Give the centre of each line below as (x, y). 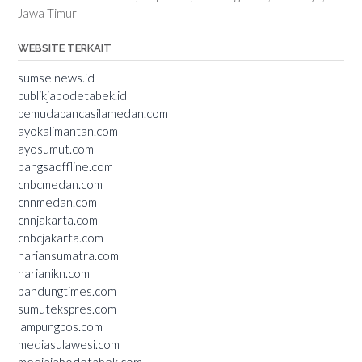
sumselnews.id (56, 77)
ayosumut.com (56, 148)
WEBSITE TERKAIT (65, 48)
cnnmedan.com (57, 202)
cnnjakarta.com (58, 219)
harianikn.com (54, 273)
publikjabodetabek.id (72, 95)
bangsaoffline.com (65, 166)
